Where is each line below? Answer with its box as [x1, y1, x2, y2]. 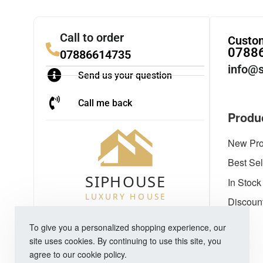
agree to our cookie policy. [29, 248, 127, 260]
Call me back [78, 97, 132, 109]
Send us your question [78, 69, 172, 81]
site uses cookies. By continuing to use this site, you [29, 235, 221, 247]
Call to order [60, 30, 124, 45]
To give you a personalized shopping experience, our [29, 221, 226, 233]
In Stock [227, 175, 261, 189]
